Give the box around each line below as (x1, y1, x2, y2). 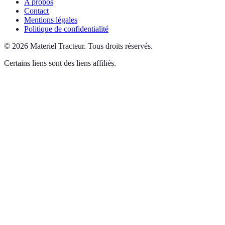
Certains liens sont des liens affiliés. (4, 59, 116, 67)
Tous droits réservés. (88, 42, 153, 50)
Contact (24, 7, 49, 15)
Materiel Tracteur (30, 42, 84, 50)
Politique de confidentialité (24, 25, 108, 33)
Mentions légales (24, 16, 77, 24)
